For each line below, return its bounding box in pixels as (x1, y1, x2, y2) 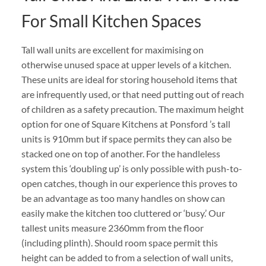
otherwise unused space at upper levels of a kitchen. (21, 59, 231, 71)
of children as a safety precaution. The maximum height (21, 103, 244, 115)
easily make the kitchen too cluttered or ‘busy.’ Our (21, 207, 225, 219)
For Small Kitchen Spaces (21, 11, 201, 31)
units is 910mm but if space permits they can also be (21, 133, 232, 145)
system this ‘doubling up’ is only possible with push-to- (21, 163, 242, 175)
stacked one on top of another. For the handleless (21, 148, 220, 160)
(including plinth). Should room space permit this (21, 237, 218, 249)
